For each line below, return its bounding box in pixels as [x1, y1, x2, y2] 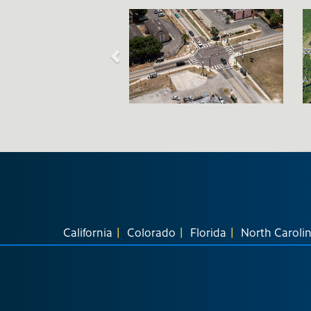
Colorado [127, 224, 176, 239]
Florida [190, 224, 226, 239]
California [63, 224, 112, 239]
